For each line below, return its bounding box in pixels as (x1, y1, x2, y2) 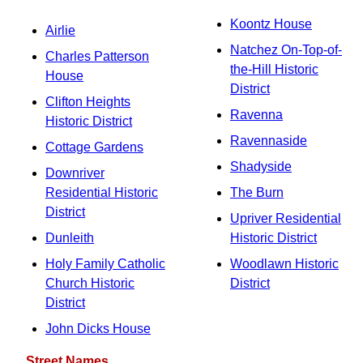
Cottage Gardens (45, 140, 143, 154)
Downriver (45, 166, 105, 180)
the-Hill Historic (230, 62, 318, 76)
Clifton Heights (45, 95, 130, 109)
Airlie (45, 23, 75, 37)
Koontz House (230, 17, 312, 31)
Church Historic (45, 276, 135, 290)
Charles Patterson (45, 49, 149, 63)
